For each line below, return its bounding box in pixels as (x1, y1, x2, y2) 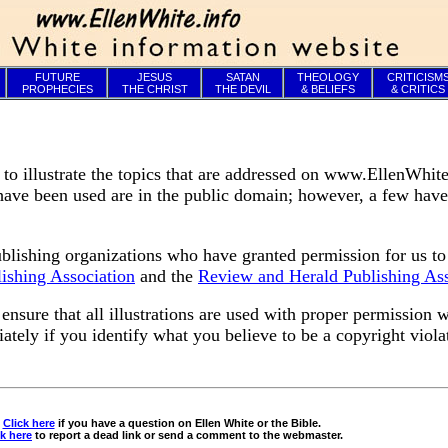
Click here (2, 416, 55, 429)
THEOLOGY (297, 71, 359, 83)
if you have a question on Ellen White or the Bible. (54, 416, 321, 429)
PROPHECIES (21, 83, 93, 95)
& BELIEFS (301, 83, 355, 95)
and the (135, 265, 198, 286)
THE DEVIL (214, 83, 271, 95)
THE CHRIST (121, 83, 188, 95)
